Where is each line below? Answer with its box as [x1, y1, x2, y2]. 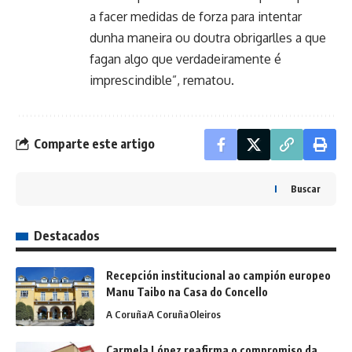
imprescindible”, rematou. [90, 71, 234, 88]
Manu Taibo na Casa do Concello [106, 284, 268, 299]
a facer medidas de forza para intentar [90, 8, 302, 24]
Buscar [291, 182, 321, 195]
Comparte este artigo [34, 136, 155, 152]
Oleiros [189, 307, 221, 321]
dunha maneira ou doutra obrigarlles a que [90, 29, 326, 46]
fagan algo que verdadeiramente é [90, 50, 281, 67]
